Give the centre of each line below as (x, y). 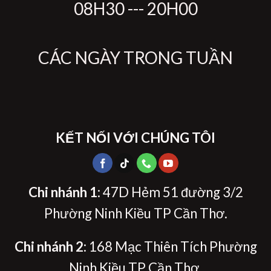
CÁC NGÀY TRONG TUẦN (135, 57)
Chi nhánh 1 (63, 192)
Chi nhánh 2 (49, 247)
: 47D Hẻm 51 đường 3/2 (170, 192)
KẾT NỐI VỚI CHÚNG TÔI (135, 138)
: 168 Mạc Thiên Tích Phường (170, 247)
